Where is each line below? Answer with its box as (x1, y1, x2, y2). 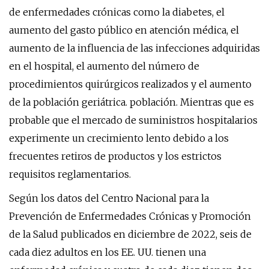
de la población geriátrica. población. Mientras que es (9, 96, 254, 108)
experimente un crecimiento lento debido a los (9, 132, 229, 144)
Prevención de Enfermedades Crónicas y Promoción (9, 210, 251, 222)
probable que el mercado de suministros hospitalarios (9, 114, 258, 126)
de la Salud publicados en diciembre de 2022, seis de (9, 228, 252, 240)
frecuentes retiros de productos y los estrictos (9, 150, 222, 162)
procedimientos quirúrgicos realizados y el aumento (9, 78, 252, 90)
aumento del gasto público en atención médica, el (9, 24, 239, 36)
